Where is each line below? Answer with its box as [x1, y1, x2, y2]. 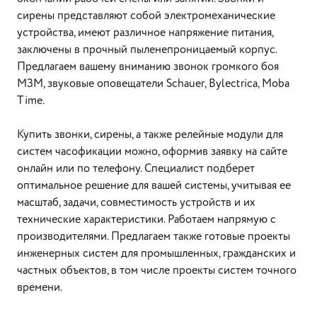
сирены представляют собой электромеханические [17, 8, 275, 24]
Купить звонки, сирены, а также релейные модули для [17, 127, 283, 143]
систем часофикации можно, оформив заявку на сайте [17, 144, 287, 160]
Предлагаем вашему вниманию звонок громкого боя [17, 59, 279, 75]
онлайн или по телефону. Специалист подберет [17, 161, 255, 177]
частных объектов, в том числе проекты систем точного [17, 263, 296, 279]
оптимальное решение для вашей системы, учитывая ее [17, 178, 291, 194]
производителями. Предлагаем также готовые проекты [17, 229, 290, 245]
